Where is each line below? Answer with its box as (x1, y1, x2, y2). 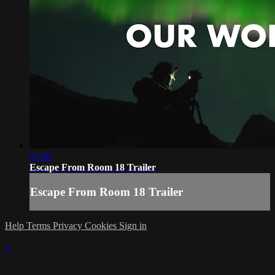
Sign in (119, 220, 147, 231)
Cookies (85, 220, 119, 231)
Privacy (53, 220, 85, 231)
